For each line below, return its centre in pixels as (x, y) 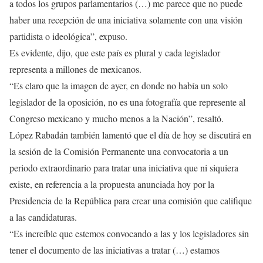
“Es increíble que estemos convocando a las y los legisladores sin (129, 233)
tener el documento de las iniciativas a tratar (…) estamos (114, 249)
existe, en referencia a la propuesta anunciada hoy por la (112, 184)
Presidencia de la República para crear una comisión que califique (131, 200)
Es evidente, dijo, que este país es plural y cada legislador (115, 52)
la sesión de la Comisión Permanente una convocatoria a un (119, 151)
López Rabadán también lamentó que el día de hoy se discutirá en (130, 134)
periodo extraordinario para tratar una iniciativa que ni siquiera (124, 167)
